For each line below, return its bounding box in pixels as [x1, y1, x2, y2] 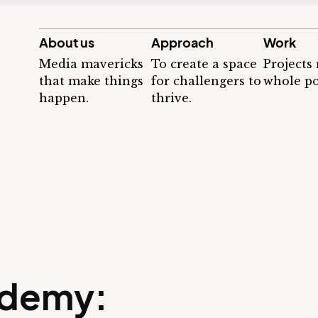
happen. [39, 91, 89, 105]
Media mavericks [39, 57, 143, 71]
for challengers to [151, 74, 261, 88]
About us [39, 34, 94, 50]
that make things [39, 74, 143, 88]
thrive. [151, 91, 192, 105]
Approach [151, 34, 214, 50]
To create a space [151, 57, 257, 71]
